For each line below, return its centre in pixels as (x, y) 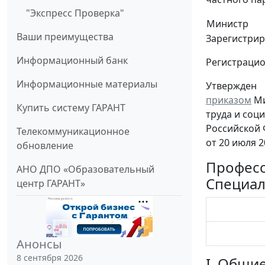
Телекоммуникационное (73, 132)
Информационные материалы (87, 84)
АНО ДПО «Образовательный (85, 169)
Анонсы (39, 244)
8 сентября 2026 (50, 258)
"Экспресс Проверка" (75, 13)
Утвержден (231, 86)
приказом (229, 100)
